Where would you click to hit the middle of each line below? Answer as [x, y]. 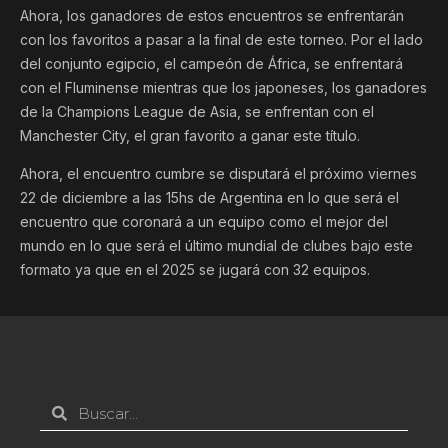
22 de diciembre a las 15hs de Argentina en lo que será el [209, 197]
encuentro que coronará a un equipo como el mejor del [204, 221]
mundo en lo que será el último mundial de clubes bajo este [216, 245]
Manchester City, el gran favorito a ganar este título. [190, 135]
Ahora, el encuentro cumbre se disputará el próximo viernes [218, 173]
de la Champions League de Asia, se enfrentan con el [197, 111]
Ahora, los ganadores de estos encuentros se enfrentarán [212, 15]
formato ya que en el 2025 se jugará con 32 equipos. [195, 269]
